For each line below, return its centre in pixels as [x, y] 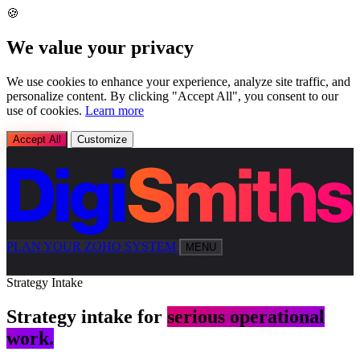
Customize [102, 139]
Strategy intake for [87, 317]
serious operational [246, 317]
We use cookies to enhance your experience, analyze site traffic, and [178, 81]
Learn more [115, 110]
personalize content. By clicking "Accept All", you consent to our [172, 96]
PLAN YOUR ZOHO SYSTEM [91, 247]
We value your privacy [100, 47]
